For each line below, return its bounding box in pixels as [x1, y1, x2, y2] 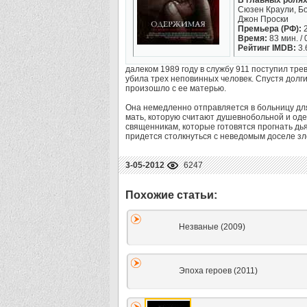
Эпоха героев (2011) [179, 266, 258, 275]
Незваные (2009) [179, 222, 245, 232]
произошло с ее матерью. [125, 84, 226, 93]
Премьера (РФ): [238, 24, 302, 34]
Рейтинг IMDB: [238, 43, 296, 53]
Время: [238, 34, 267, 43]
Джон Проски [238, 14, 288, 24]
